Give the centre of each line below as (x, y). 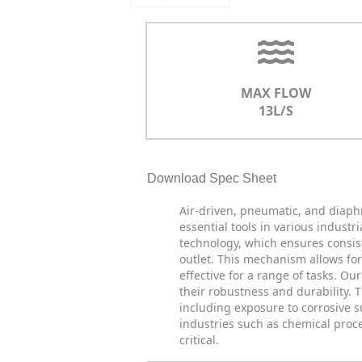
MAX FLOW (276, 93)
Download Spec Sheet (212, 178)
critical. (199, 340)
